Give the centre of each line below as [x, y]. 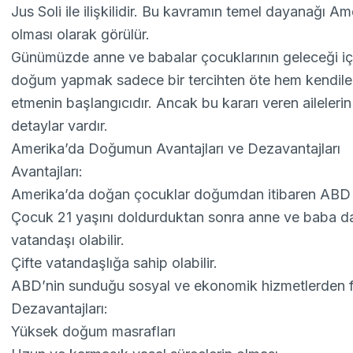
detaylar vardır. [60, 126]
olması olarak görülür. [81, 34]
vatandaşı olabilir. [68, 240]
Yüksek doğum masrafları [94, 331]
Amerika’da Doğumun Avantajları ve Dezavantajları [176, 149]
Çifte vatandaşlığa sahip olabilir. [115, 263]
